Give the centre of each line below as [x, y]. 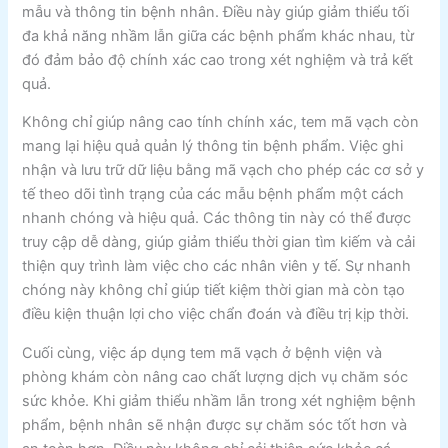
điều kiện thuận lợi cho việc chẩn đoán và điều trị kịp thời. [216, 314]
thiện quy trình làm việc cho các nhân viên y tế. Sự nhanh [217, 266]
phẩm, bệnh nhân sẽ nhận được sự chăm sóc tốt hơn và [215, 424]
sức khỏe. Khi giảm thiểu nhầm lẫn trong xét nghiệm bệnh [219, 400]
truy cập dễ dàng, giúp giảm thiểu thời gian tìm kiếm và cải [219, 242]
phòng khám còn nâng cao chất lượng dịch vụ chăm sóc [215, 376]
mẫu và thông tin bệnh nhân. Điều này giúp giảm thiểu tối [216, 11]
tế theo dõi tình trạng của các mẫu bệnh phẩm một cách [213, 194]
